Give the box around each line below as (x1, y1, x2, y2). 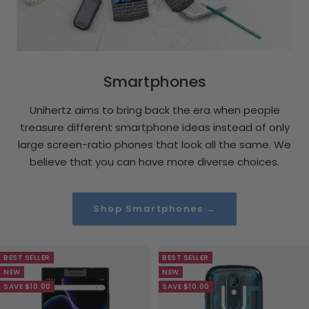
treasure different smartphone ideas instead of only (19, 119, 290, 134)
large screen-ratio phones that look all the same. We (18, 137, 291, 152)
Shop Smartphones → (93, 201, 216, 215)
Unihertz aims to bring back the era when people (29, 102, 280, 117)
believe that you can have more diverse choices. (30, 154, 279, 169)
